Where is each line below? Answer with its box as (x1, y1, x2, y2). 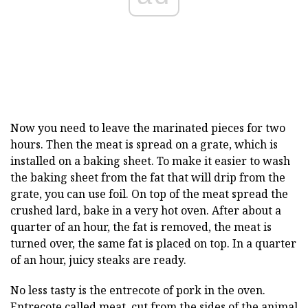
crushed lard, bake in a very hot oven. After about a (10, 203, 281, 218)
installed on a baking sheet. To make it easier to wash (10, 153, 290, 168)
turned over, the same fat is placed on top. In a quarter (10, 236, 296, 251)
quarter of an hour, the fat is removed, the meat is (10, 219, 272, 234)
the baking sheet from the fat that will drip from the (10, 170, 285, 185)
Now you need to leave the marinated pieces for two (10, 120, 285, 135)
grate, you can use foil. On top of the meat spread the (10, 186, 288, 201)
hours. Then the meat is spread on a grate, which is (10, 137, 278, 152)
